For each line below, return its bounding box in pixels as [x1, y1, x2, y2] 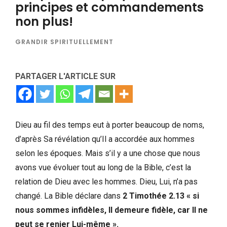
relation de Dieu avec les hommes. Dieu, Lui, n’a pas [15, 176, 198, 186]
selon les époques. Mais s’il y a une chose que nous [15, 148, 200, 158]
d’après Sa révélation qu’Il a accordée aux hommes [15, 134, 195, 144]
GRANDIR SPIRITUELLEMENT [15, 37, 113, 46]
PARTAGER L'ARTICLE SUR [15, 71, 116, 81]
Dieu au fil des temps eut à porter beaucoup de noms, [15, 120, 204, 130]
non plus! [15, 13, 73, 30]
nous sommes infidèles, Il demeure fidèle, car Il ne [15, 205, 208, 215]
